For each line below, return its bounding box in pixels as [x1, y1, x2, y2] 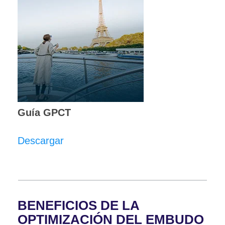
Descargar [18, 135, 64, 146]
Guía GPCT [18, 107, 71, 118]
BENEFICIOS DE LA [18, 198, 139, 213]
